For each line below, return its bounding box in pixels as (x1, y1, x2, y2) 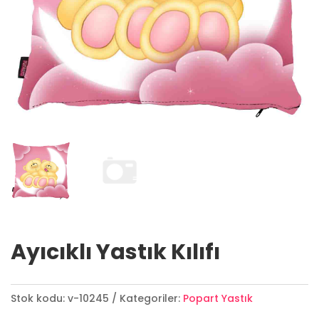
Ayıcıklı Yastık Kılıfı (11, 237, 220, 268)
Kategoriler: (120, 291, 180, 306)
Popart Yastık (183, 291, 253, 306)
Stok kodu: (11, 291, 65, 306)
